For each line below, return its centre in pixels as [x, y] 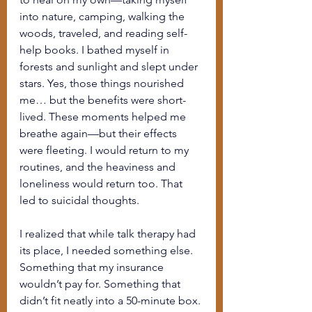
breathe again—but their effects [100, 133]
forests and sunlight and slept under [110, 67]
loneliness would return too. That [102, 184]
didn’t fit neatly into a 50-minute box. [111, 301]
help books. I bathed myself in [96, 50]
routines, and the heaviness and [99, 167]
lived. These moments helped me [104, 117]
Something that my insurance [93, 267]
